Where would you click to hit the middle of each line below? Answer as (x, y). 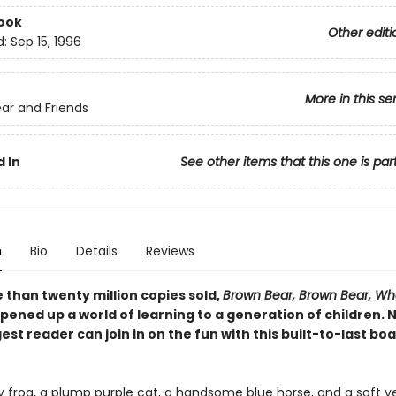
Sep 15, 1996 (46, 42)
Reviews (170, 251)
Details (96, 251)
